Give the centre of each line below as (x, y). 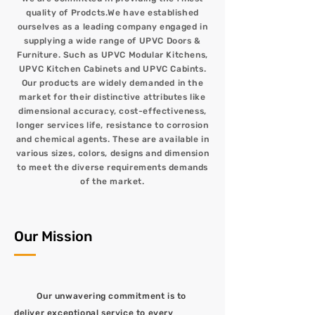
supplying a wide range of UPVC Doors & (112, 41)
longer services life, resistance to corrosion (112, 125)
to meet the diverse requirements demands (112, 167)
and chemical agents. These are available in (112, 139)
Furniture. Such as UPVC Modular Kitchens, (112, 55)
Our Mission (53, 236)
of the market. (112, 181)
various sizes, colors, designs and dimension (112, 153)
